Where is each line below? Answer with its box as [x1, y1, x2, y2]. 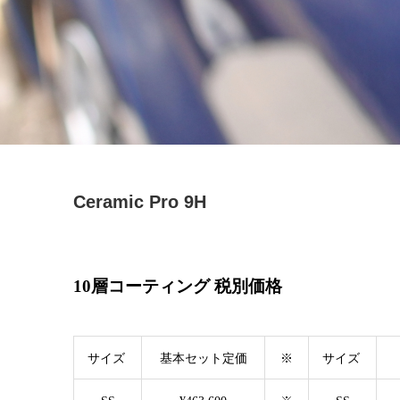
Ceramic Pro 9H [73, 192, 206, 212]
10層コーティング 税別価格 [73, 277, 282, 296]
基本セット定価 [159, 352, 247, 365]
